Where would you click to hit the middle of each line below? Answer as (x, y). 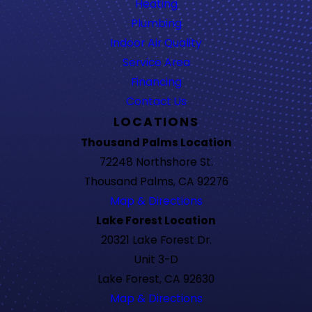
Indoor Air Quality (156, 43)
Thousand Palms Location (156, 143)
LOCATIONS (156, 122)
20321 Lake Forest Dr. (156, 240)
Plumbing (156, 24)
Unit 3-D (156, 260)
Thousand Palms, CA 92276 (156, 182)
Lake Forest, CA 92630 (156, 279)
